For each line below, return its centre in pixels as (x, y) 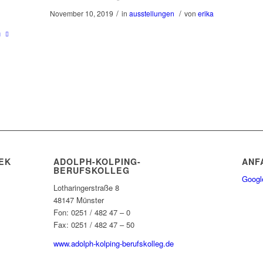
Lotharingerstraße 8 (86, 188)
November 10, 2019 (81, 14)
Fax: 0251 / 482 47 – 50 (94, 225)
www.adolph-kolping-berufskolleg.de (113, 244)
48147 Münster (78, 200)
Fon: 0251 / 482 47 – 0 (92, 213)
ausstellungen (151, 14)
